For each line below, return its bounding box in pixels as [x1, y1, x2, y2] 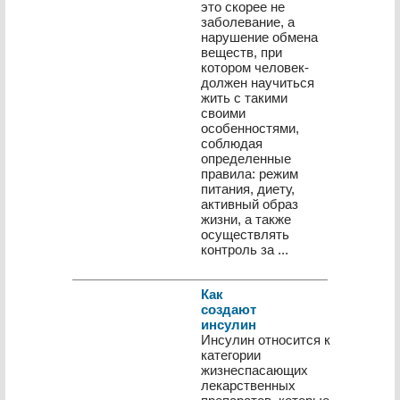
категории [201, 347, 261, 362]
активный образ [201, 196, 298, 212]
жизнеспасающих [201, 362, 308, 378]
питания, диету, [201, 181, 295, 196]
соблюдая [201, 136, 262, 151]
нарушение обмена [201, 29, 318, 45]
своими [201, 105, 246, 121]
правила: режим [201, 166, 298, 181]
